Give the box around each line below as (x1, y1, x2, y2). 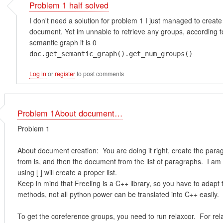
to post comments (75, 69, 124, 78)
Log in (29, 69, 46, 78)
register (54, 69, 75, 78)
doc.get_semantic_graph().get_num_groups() (29, 50, 193, 58)
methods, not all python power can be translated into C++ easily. (17, 189, 219, 200)
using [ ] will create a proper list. (17, 167, 119, 178)
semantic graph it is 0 (29, 37, 97, 48)
